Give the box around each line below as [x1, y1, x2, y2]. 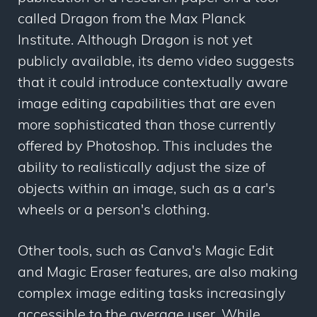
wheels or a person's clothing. [18, 204, 209, 219]
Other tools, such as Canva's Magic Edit [18, 245, 274, 260]
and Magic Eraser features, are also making [18, 266, 298, 281]
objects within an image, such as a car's [18, 183, 275, 197]
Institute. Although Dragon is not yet [18, 34, 253, 49]
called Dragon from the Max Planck [18, 13, 246, 28]
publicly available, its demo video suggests [18, 55, 294, 70]
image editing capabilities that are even [18, 98, 276, 113]
